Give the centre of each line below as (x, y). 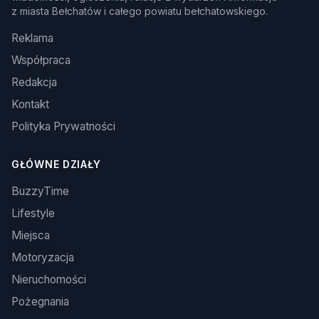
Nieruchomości (49, 280)
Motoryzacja (43, 258)
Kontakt (30, 105)
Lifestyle (33, 214)
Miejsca (31, 236)
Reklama (32, 38)
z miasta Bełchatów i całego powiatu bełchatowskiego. (140, 11)
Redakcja (34, 83)
